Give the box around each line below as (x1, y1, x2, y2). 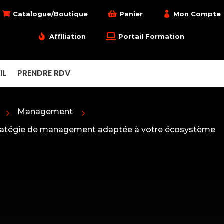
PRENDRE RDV (17, 67, 71, 79)
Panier (119, 10, 143, 18)
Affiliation (49, 32, 86, 40)
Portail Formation (118, 32, 185, 40)
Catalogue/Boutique (13, 10, 88, 18)
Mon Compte (173, 10, 221, 18)
